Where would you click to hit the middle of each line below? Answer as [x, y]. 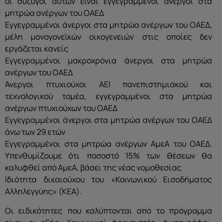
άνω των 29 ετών [35, 132]
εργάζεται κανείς [37, 49]
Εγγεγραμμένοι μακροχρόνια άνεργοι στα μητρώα [109, 61]
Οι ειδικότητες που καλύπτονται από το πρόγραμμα [109, 210]
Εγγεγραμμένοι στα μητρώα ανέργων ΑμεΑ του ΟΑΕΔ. [109, 144]
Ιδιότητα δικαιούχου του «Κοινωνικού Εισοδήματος [109, 180]
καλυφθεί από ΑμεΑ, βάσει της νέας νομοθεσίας [93, 168]
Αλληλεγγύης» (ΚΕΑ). [43, 192]
